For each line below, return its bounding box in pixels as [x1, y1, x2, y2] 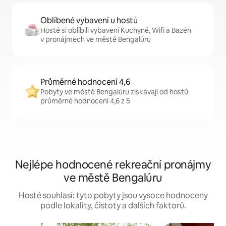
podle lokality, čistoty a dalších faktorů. [40, 200, 186, 211]
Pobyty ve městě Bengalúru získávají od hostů [40, 87, 188, 96]
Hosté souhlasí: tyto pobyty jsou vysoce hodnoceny [18, 190, 208, 201]
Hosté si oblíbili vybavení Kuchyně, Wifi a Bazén [40, 26, 191, 35]
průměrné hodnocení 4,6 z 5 [40, 96, 130, 105]
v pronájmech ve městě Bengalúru [40, 35, 151, 44]
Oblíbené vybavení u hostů [40, 15, 138, 26]
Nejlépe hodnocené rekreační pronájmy [15, 157, 211, 172]
